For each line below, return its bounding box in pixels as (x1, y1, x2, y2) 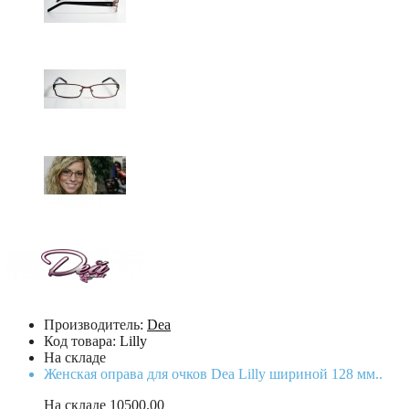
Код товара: (44, 332, 120, 349)
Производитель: (44, 316, 147, 332)
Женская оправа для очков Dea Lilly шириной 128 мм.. (44, 365, 383, 382)
